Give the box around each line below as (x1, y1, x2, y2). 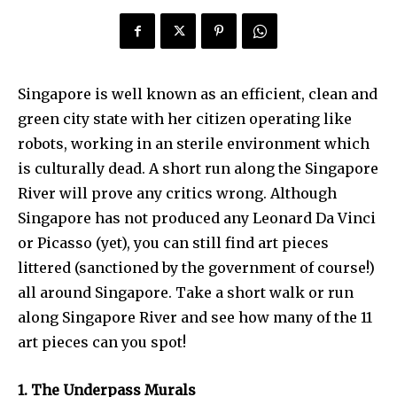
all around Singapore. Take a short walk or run (18, 283, 354, 301)
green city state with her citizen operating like (18, 109, 352, 128)
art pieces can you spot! (18, 332, 186, 351)
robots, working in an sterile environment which (18, 134, 370, 152)
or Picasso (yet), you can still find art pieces (18, 233, 329, 252)
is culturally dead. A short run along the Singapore (18, 159, 378, 177)
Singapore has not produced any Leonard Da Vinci (18, 208, 376, 227)
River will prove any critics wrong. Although (18, 183, 337, 202)
